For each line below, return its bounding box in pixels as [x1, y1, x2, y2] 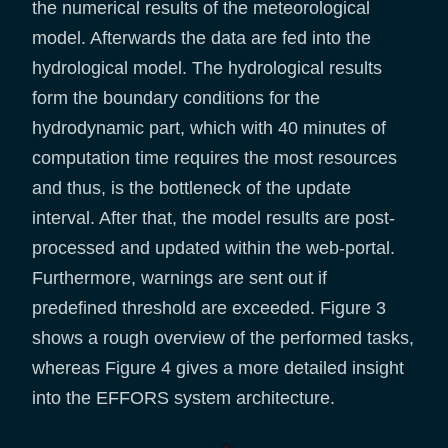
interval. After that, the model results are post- [32, 208, 395, 229]
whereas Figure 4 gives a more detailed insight [32, 358, 404, 379]
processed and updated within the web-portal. [32, 238, 395, 259]
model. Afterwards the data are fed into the [32, 28, 371, 49]
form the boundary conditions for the [32, 88, 320, 109]
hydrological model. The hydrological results [32, 58, 382, 79]
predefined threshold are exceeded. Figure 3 [32, 298, 386, 319]
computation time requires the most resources [32, 148, 397, 169]
